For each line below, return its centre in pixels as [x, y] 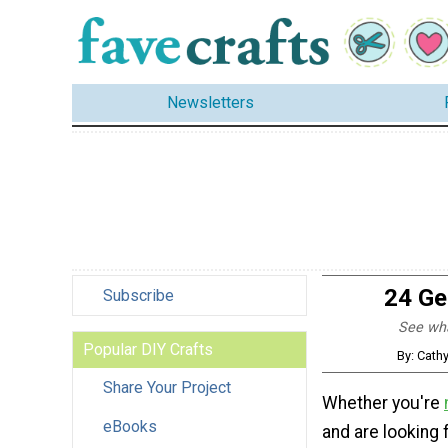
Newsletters [210, 103]
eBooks [130, 426]
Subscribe [138, 295]
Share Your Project [167, 387]
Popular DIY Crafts [148, 349]
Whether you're [383, 403]
